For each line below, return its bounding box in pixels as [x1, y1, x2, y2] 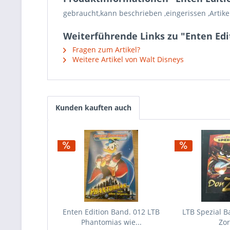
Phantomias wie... [81, 217, 142, 227]
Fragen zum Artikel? [70, 45, 140, 54]
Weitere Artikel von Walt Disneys [70, 54, 184, 64]
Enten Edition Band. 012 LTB [63, 207, 160, 217]
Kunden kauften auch [55, 103, 131, 112]
